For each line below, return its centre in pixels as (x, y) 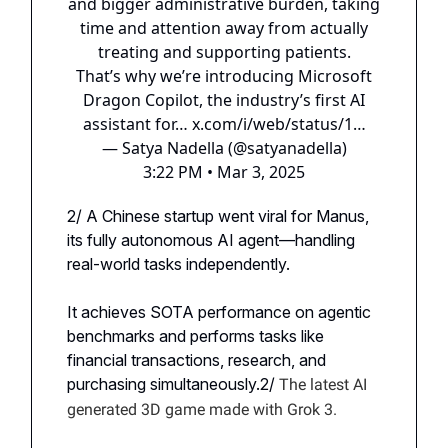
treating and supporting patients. (224, 51)
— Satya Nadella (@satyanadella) (224, 147)
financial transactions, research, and (196, 359)
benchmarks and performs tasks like (195, 335)
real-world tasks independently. (178, 263)
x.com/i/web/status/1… (278, 123)
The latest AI (323, 384)
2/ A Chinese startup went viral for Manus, (218, 215)
